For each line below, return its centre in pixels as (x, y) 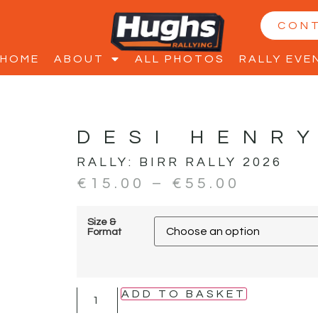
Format (104, 231)
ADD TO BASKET (183, 294)
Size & (101, 221)
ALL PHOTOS (180, 59)
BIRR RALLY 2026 (210, 163)
